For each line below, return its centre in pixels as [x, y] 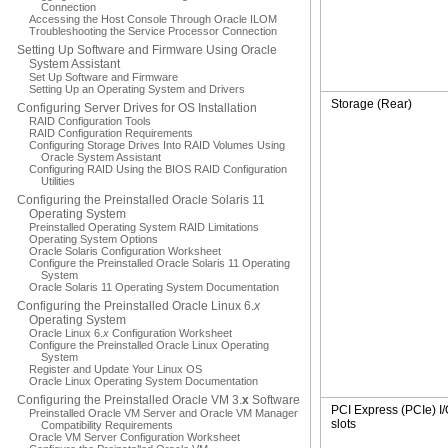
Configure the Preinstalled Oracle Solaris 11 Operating [159, 263]
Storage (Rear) [371, 104]
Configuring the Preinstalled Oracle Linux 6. [135, 306]
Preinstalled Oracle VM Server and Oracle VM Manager [163, 413]
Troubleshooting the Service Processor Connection [153, 31]
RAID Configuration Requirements [111, 133]
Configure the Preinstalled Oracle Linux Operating [149, 345]
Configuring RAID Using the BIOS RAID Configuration [158, 169]
